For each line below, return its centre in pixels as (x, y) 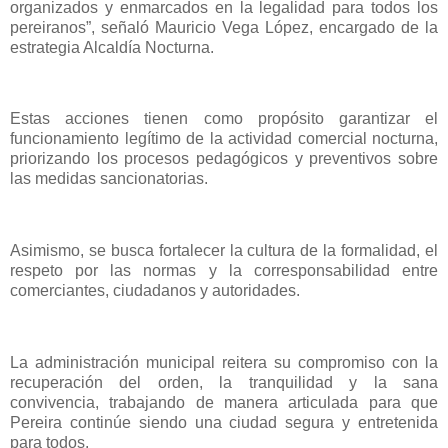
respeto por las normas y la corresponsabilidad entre (224, 271)
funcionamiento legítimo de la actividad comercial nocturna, (224, 139)
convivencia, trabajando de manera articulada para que (224, 402)
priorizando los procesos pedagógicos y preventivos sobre (224, 159)
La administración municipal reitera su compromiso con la (224, 362)
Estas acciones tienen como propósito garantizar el (224, 119)
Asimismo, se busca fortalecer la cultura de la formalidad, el (224, 251)
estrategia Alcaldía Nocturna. (112, 47)
